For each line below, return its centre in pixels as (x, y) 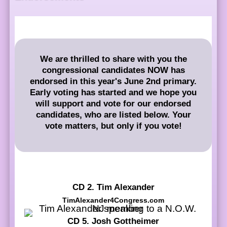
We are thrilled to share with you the (113, 59)
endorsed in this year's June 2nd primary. (113, 81)
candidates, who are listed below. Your (113, 115)
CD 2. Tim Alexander (113, 187)
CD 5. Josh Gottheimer (113, 221)
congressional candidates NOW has (113, 70)
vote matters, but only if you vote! (113, 126)
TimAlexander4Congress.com (113, 200)
